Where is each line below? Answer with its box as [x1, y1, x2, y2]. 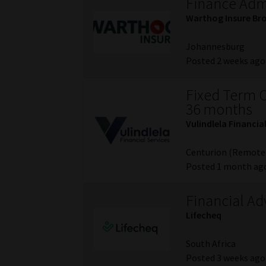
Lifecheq [186, 209, 222, 221]
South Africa [186, 237, 236, 250]
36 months [186, 100, 253, 119]
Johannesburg [186, 40, 245, 53]
